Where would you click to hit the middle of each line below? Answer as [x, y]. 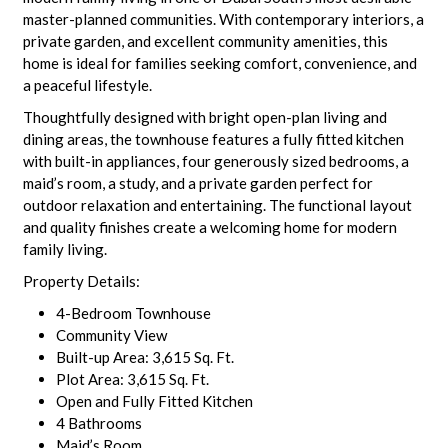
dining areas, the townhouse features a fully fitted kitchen [213, 139]
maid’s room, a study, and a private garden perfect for [197, 183]
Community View [111, 335]
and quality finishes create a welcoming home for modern [209, 227]
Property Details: [81, 281]
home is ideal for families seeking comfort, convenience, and [219, 63]
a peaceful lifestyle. [87, 85]
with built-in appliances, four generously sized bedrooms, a [215, 161]
